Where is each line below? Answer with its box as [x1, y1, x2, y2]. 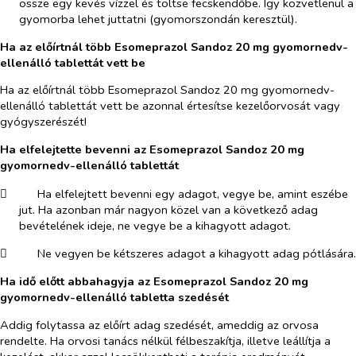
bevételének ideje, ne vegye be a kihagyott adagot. [18, 217, 291, 234]
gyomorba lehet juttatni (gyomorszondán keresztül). [18, 11, 297, 28]
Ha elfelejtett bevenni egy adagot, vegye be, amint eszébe [37, 185, 348, 202]
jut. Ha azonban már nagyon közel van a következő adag [18, 201, 318, 218]
